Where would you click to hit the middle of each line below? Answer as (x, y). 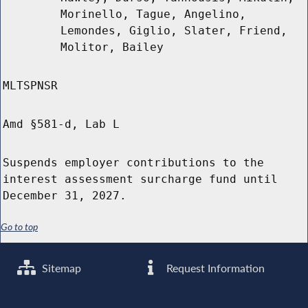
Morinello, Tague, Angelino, (153, 14)
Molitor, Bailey (112, 47)
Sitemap (60, 268)
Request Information (214, 268)
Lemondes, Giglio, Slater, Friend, (174, 31)
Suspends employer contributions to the (133, 163)
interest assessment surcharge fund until (140, 179)
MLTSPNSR (30, 86)
